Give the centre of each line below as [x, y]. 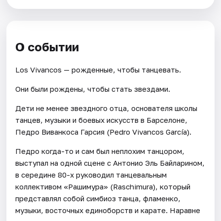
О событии [47, 47]
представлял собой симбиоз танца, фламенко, [98, 198]
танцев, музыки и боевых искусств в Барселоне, [102, 120]
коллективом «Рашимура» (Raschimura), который [103, 186]
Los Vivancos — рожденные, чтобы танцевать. [98, 69]
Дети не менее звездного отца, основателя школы [107, 108]
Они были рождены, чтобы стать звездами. [93, 89]
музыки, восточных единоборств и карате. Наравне [108, 210]
